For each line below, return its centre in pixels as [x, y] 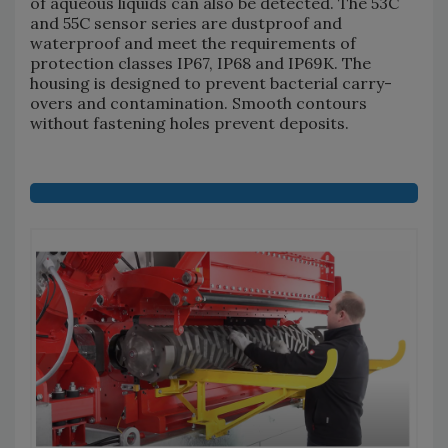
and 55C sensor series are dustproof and [186, 23]
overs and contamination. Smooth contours [198, 103]
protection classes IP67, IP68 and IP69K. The [200, 63]
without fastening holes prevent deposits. [189, 123]
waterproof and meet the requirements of [193, 43]
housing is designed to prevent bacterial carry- [211, 83]
